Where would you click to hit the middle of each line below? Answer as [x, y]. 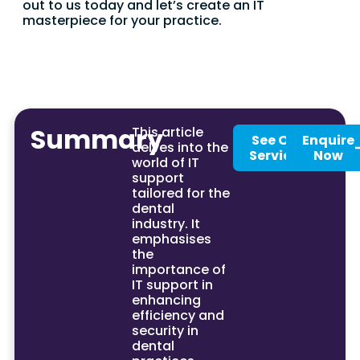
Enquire [328, 140]
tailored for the [180, 193]
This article [167, 132]
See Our [278, 140]
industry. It [166, 223]
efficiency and [178, 315]
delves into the [180, 147]
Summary [97, 139]
